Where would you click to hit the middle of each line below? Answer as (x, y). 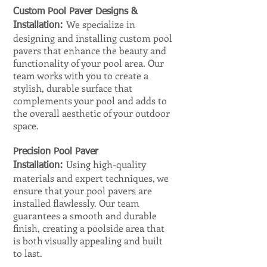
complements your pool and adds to (90, 100)
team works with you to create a (81, 75)
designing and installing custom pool (93, 38)
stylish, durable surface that (73, 88)
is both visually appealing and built (88, 240)
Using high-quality (106, 164)
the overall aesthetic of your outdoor (91, 113)
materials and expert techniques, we (91, 178)
